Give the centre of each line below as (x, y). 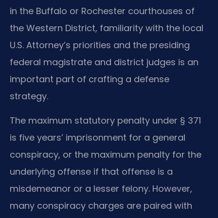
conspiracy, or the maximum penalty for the (106, 154)
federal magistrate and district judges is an (104, 62)
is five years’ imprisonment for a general (98, 137)
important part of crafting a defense (90, 79)
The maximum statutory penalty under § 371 (105, 120)
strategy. (29, 96)
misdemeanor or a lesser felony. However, (101, 188)
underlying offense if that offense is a (91, 171)
